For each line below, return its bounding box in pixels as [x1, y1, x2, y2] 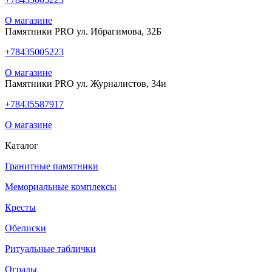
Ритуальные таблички [5, 243, 96, 254]
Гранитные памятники [5, 161, 98, 172]
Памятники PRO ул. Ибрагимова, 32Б [5, 26, 161, 37]
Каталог [5, 140, 38, 151]
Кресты [5, 202, 36, 213]
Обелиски [5, 223, 46, 234]
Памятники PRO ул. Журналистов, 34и [5, 78, 166, 89]
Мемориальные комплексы [5, 182, 117, 192]
